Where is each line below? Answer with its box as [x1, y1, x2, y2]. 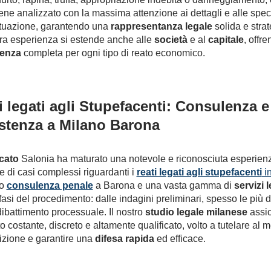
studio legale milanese [145, 207, 247, 217]
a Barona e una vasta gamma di [93, 180, 234, 191]
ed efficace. [154, 233, 206, 244]
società [154, 34, 188, 45]
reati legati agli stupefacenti [136, 167, 262, 177]
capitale [207, 34, 244, 45]
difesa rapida [94, 233, 154, 244]
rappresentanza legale [110, 21, 212, 31]
